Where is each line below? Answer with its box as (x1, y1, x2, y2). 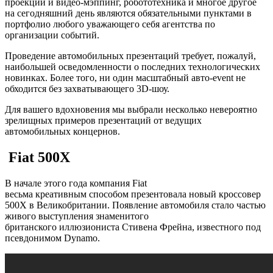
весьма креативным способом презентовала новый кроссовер (5, 189, 261, 200)
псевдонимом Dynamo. (5, 233, 100, 244)
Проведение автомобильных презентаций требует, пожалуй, (5, 51, 256, 62)
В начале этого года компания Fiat (5, 178, 147, 189)
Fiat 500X (5, 149, 70, 166)
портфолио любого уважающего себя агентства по (5, 19, 215, 30)
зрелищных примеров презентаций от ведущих (5, 115, 202, 126)
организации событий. (5, 30, 99, 41)
